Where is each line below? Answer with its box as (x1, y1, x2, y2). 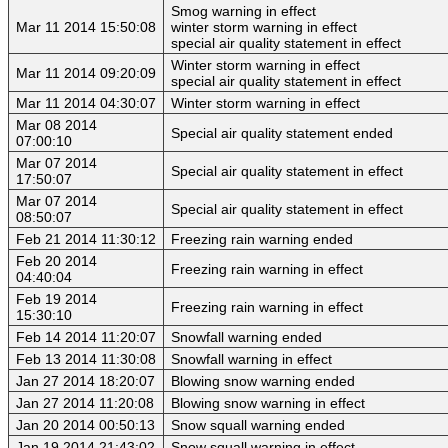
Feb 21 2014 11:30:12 (16, 231, 156, 248)
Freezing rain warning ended (171, 231, 353, 248)
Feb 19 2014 (16, 291, 97, 308)
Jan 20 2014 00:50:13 (16, 417, 155, 434)
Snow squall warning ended (171, 417, 345, 434)
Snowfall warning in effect (171, 351, 332, 368)
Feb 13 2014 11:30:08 (16, 351, 156, 368)
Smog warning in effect (171, 3, 316, 20)
